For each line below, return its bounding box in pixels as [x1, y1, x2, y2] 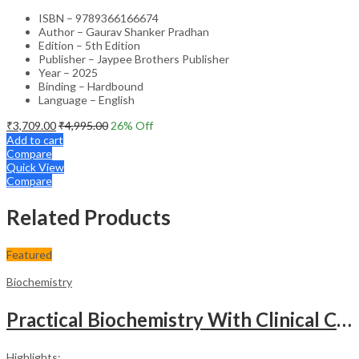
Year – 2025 [38, 65, 98, 79]
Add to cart [6, 132, 63, 147]
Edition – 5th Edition [38, 38, 140, 52]
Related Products [6, 204, 171, 231]
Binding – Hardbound [38, 79, 143, 93]
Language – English [38, 92, 135, 107]
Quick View [6, 159, 64, 174]
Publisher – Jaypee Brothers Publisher [38, 51, 229, 66]
